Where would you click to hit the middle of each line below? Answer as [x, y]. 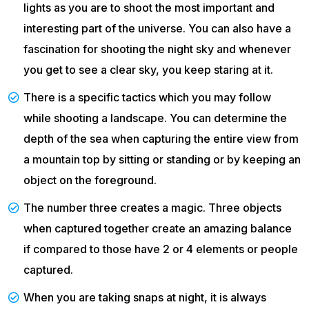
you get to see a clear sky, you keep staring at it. [148, 70]
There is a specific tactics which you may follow [147, 98]
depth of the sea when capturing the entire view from [161, 139]
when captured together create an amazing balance [158, 229]
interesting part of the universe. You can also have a [157, 29]
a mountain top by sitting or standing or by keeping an [162, 160]
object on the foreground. [90, 180]
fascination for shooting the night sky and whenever [157, 49]
